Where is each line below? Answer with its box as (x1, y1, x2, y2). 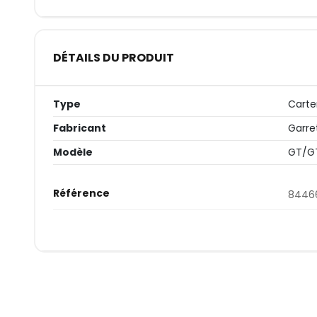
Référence (52, 186, 110, 201)
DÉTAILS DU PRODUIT (52, 49, 174, 66)
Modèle (52, 145, 93, 160)
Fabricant (52, 121, 106, 136)
